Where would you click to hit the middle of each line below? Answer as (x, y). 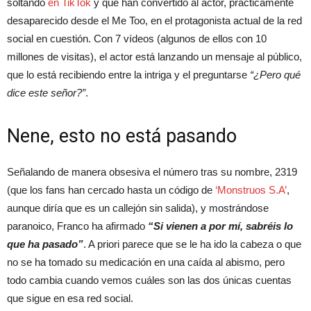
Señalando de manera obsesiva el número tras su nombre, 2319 (152, 172)
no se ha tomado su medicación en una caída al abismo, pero (146, 262)
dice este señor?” (46, 93)
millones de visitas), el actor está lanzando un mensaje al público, (154, 57)
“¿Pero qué (275, 75)
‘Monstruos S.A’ (251, 190)
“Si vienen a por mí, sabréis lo (220, 226)
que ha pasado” (45, 244)
